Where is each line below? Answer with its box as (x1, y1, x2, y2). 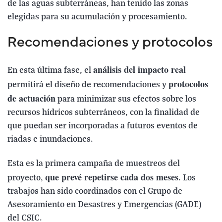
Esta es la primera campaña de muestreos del (7, 159, 180, 169)
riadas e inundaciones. (7, 135, 93, 145)
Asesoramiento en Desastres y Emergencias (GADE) (7, 200, 201, 210)
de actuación (7, 92, 55, 105)
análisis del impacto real (93, 63, 186, 76)
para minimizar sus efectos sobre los (55, 95, 196, 105)
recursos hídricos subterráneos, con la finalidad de (7, 108, 200, 118)
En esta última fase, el (7, 66, 93, 76)
